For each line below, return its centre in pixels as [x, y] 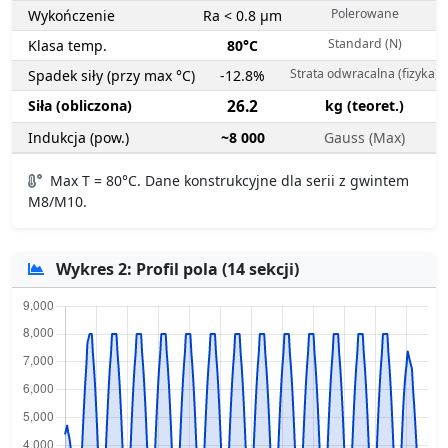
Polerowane [364, 14]
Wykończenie [71, 16]
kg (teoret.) [364, 106]
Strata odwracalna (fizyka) [364, 74]
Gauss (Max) [364, 138]
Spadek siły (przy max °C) [111, 76]
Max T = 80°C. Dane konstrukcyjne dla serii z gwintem [227, 181]
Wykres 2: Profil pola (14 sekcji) [175, 269]
